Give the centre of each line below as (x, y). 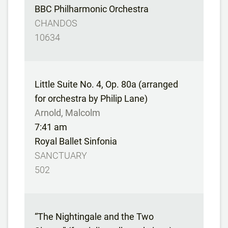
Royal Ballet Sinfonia (76, 141)
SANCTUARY (61, 155)
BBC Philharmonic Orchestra (92, 9)
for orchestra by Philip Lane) (91, 98)
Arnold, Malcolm (67, 113)
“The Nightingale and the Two (94, 217)
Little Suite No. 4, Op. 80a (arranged (106, 84)
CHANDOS (56, 23)
